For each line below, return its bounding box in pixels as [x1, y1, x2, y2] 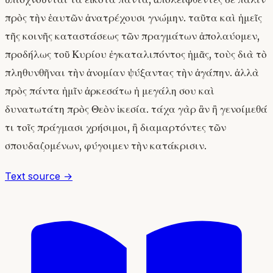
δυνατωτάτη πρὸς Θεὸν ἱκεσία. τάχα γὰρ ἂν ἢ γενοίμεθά [5, 102, 268, 116]
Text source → [5, 169, 73, 182]
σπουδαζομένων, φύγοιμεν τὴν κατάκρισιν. [5, 139, 207, 153]
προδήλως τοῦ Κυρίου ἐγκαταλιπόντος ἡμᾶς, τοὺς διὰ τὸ [5, 48, 267, 62]
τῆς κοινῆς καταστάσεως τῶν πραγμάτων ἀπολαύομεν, [5, 29, 260, 43]
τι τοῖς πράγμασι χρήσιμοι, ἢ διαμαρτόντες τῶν [5, 121, 226, 135]
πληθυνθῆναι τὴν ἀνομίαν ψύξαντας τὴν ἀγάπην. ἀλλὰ [5, 66, 259, 80]
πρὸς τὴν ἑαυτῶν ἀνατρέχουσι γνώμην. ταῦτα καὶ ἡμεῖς [5, 11, 262, 25]
